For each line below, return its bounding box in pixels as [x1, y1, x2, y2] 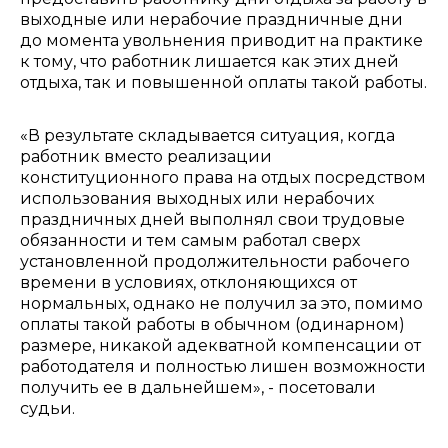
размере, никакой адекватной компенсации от [20, 336, 421, 355]
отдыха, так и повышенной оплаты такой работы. [20, 73, 427, 92]
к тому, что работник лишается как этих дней [20, 52, 399, 71]
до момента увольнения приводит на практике [20, 31, 423, 50]
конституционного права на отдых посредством [20, 168, 426, 187]
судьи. [20, 399, 75, 418]
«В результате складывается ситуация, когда [20, 126, 395, 145]
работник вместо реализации [20, 147, 272, 166]
